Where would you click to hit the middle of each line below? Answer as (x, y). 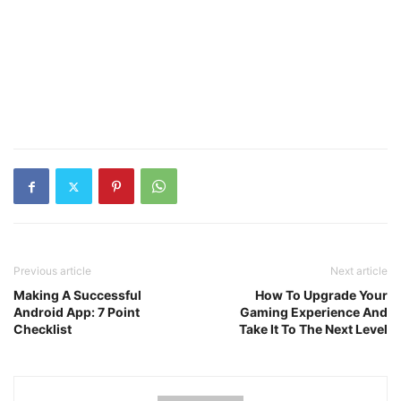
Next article (359, 271)
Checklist (43, 329)
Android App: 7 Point (77, 312)
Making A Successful (77, 295)
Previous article (52, 271)
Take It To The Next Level (313, 329)
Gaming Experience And (314, 312)
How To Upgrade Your (321, 295)
